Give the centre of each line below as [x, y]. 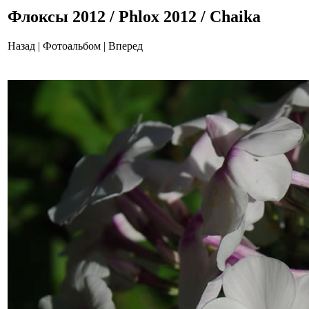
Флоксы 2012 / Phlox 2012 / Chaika [134, 17]
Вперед [126, 46]
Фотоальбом [72, 46]
